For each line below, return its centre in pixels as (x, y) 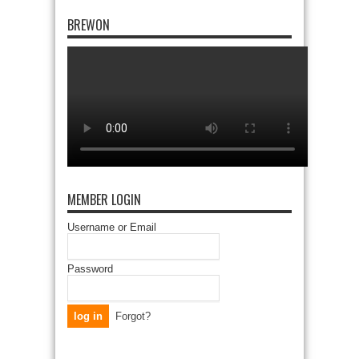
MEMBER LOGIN (104, 199)
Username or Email (112, 227)
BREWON (89, 24)
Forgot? (133, 316)
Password (90, 268)
